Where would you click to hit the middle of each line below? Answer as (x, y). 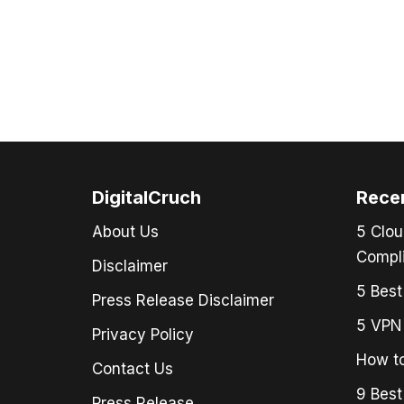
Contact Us (133, 369)
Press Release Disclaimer (183, 300)
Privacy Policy (143, 335)
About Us (125, 232)
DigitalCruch (147, 197)
